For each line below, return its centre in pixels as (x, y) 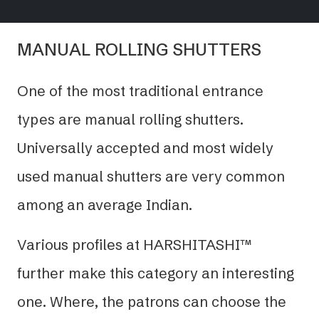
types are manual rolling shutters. (130, 119)
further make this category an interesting (156, 273)
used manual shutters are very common (151, 176)
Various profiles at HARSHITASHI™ (135, 244)
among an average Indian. (105, 204)
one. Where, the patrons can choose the (152, 301)
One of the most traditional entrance (140, 90)
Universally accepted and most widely (145, 147)
